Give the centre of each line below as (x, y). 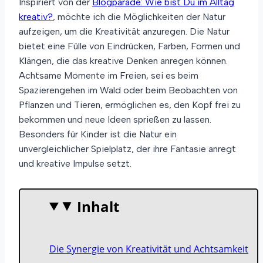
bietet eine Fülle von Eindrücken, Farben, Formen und (129, 46)
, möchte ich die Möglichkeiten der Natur (139, 17)
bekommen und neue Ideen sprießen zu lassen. (115, 119)
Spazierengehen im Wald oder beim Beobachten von (128, 90)
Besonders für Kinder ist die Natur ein (98, 134)
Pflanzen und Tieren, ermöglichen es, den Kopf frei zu (130, 105)
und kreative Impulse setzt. (75, 163)
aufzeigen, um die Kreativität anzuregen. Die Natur (124, 31)
